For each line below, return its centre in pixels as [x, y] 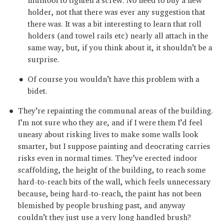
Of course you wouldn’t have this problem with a [113, 77]
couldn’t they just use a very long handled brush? [105, 215]
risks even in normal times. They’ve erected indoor [108, 156]
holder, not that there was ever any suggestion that [116, 10]
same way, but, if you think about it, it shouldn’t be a [120, 45]
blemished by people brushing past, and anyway [102, 203]
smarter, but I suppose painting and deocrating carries [114, 144]
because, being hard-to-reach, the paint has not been [110, 191]
